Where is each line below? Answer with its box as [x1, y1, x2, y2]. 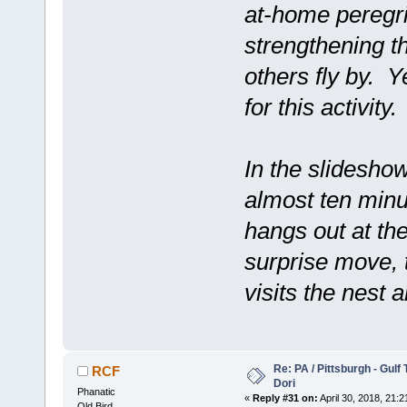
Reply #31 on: [252, 392, 318, 404]
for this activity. [243, 94, 397, 121]
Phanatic [76, 386, 115, 398]
